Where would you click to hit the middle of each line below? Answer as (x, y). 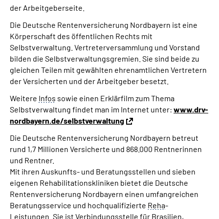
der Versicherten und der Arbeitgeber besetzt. (89, 81)
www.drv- (191, 109)
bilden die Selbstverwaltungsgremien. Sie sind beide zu (105, 58)
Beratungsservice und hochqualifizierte (79, 205)
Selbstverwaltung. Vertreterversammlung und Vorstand (105, 47)
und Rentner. (32, 160)
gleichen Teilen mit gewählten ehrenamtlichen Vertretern (108, 70)
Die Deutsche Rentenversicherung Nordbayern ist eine (104, 25)
